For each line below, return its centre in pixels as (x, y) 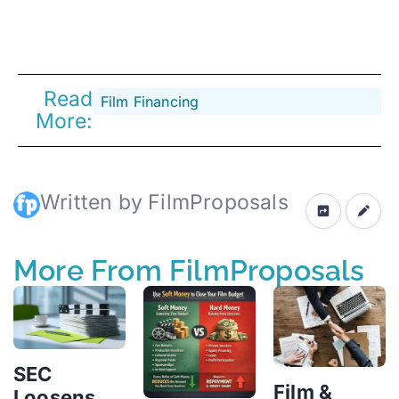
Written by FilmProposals (164, 202)
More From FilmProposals (189, 270)
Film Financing (150, 101)
